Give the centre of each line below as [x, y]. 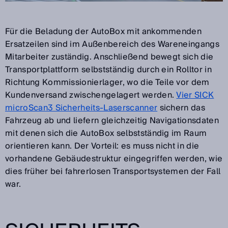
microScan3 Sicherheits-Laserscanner [81, 108]
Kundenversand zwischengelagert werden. [91, 95]
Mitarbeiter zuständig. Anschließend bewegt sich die [109, 57]
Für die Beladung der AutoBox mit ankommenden [104, 31]
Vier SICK [195, 95]
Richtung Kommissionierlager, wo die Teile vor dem [107, 82]
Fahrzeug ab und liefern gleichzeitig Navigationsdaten [112, 120]
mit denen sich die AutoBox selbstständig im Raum [106, 133]
